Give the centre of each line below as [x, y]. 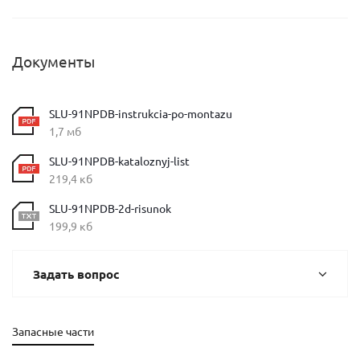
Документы [53, 61]
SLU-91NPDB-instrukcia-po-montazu [141, 113]
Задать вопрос [76, 274]
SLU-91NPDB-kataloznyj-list [119, 161]
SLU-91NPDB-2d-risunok [110, 208]
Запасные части [53, 331]
